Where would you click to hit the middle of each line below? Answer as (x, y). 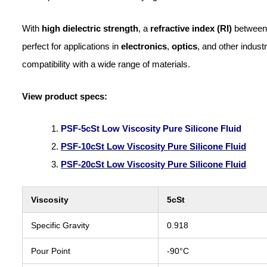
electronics (144, 46)
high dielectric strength (90, 28)
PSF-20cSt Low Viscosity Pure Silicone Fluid (153, 164)
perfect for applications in (72, 46)
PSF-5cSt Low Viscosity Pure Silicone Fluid (151, 128)
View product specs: (65, 96)
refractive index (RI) (191, 28)
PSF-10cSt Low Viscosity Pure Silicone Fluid (153, 146)
